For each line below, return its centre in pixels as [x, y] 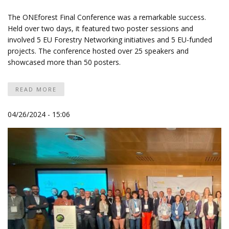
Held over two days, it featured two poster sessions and [100, 28]
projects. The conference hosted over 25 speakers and [98, 51]
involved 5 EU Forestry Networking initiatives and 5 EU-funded [110, 39]
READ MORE [36, 89]
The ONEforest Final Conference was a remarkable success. [107, 17]
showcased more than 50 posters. [64, 62]
